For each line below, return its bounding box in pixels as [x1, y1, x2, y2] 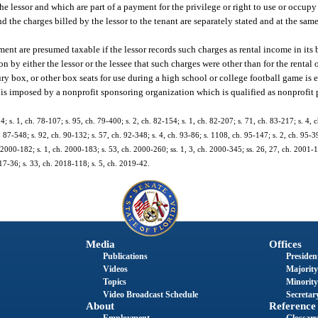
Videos [102, 263, 128, 274]
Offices [268, 238, 302, 250]
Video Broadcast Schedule [102, 289, 198, 300]
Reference [268, 300, 316, 312]
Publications [102, 251, 148, 261]
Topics [102, 276, 126, 287]
